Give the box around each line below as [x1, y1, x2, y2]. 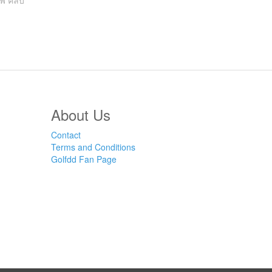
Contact [50, 129, 81, 141]
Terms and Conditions [50, 141, 135, 154]
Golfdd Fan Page [50, 153, 117, 166]
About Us [50, 104, 110, 126]
